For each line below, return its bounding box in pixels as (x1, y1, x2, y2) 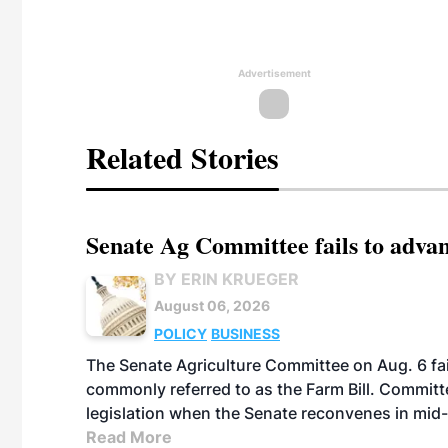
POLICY (154, 325, 207, 342)
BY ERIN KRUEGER (154, 269, 299, 289)
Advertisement (237, 67, 311, 79)
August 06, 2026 (154, 297, 270, 314)
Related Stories (86, 135, 279, 179)
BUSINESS (211, 325, 280, 342)
